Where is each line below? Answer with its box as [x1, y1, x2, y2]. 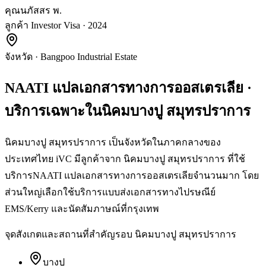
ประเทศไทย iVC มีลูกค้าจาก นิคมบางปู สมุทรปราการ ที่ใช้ [5, 154, 245, 164]
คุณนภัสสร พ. [5, 5, 62, 16]
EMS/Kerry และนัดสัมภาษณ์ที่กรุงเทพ [5, 204, 159, 214]
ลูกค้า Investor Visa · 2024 [5, 20, 107, 31]
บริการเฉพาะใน [5, 103, 102, 119]
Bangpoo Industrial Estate [40, 52, 137, 62]
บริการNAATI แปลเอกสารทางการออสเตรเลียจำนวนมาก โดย [5, 170, 259, 181]
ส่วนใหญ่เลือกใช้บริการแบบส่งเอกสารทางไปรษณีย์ [5, 187, 216, 198]
